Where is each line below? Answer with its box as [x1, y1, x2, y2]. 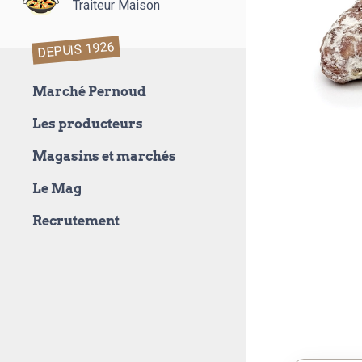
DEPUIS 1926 [36, 39, 116, 61]
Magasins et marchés [32, 149, 176, 165]
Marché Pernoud [32, 84, 146, 100]
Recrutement [32, 213, 120, 229]
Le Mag [32, 181, 82, 197]
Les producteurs [32, 116, 143, 133]
